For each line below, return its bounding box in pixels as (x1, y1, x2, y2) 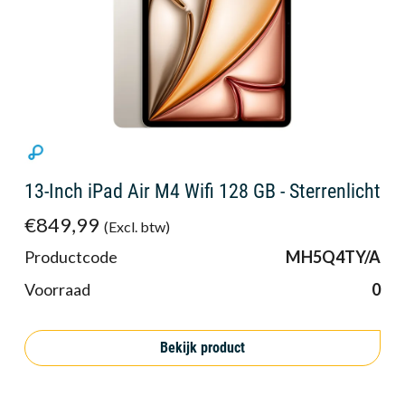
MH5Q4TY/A (286, 246, 381, 267)
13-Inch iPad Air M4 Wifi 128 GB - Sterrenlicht (24, 179, 381, 202)
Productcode (24, 246, 118, 267)
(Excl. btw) (103, 217, 170, 235)
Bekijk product (160, 339, 245, 357)
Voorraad (24, 278, 90, 299)
